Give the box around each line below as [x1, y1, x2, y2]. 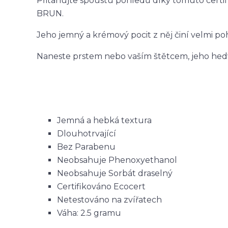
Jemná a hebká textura [57, 116, 152, 125]
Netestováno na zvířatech [57, 195, 162, 205]
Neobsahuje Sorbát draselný [57, 168, 173, 178]
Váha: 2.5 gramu [57, 208, 121, 218]
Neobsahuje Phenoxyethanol [57, 155, 177, 165]
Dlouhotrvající [57, 129, 116, 138]
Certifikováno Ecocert [57, 182, 146, 191]
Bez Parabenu [57, 142, 116, 152]
